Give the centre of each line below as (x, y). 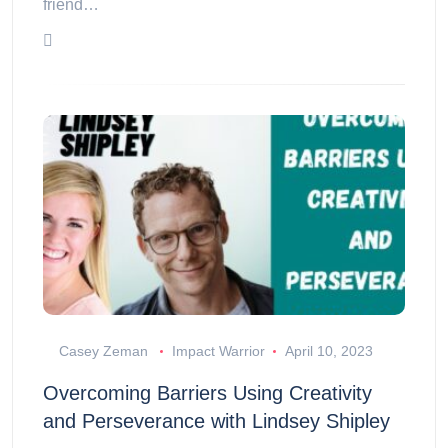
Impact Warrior (218, 351)
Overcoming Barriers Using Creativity (207, 393)
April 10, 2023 (328, 351)
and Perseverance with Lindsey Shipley (216, 421)
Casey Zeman (103, 351)
